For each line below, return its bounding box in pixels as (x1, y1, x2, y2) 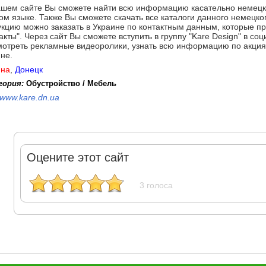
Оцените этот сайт (27, 151, 129, 164)
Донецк (15, 65, 43, 74)
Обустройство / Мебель (26, 79, 116, 88)
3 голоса (140, 180, 173, 190)
